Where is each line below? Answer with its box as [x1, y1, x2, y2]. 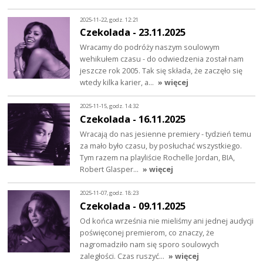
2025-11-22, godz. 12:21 [80, 15, 139, 23]
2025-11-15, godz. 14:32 [80, 102, 139, 110]
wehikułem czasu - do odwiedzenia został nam [80, 53, 244, 65]
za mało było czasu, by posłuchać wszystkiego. [80, 140, 242, 151]
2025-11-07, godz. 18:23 [80, 189, 139, 197]
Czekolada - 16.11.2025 [80, 112, 186, 126]
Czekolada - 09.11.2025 [80, 198, 186, 213]
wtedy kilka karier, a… [80, 77, 156, 88]
